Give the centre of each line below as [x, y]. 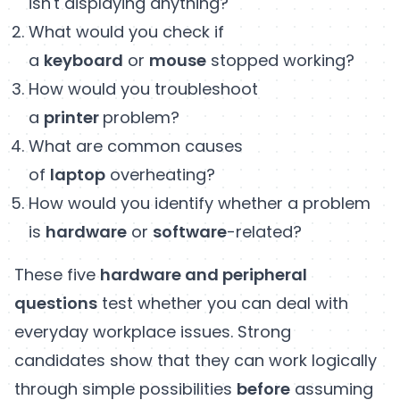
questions [56, 303]
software [190, 231]
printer [73, 117]
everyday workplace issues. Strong [153, 331]
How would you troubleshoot [143, 88]
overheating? [160, 174]
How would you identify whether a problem [200, 203]
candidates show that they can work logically [196, 360]
